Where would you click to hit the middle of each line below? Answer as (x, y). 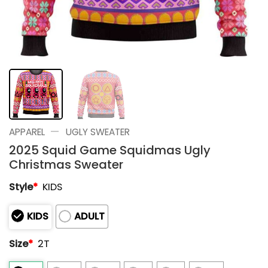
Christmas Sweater (66, 164)
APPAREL (27, 132)
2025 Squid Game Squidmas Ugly (110, 150)
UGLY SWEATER (98, 132)
